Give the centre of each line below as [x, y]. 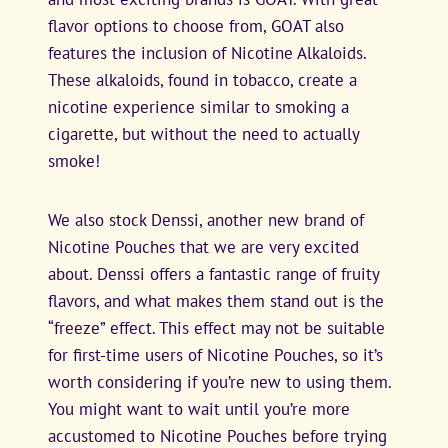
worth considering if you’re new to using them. [219, 381]
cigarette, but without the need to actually [203, 133]
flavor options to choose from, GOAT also [196, 25]
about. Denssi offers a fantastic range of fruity [213, 273]
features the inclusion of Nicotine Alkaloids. [207, 52]
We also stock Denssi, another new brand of [206, 219]
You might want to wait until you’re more [199, 408]
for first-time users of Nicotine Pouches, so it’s [215, 354]
